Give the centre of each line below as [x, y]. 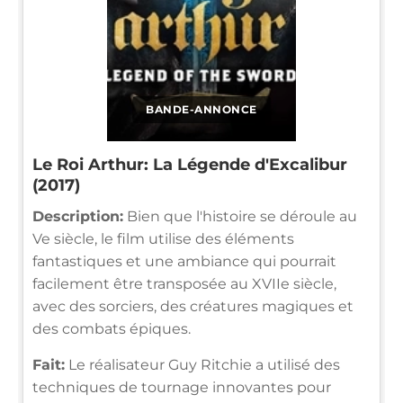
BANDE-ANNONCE [201, 109]
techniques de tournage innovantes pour [182, 387]
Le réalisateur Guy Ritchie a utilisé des [202, 364]
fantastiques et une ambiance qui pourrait [184, 261]
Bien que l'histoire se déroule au [240, 216]
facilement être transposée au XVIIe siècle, [184, 283]
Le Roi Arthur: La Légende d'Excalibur [190, 164]
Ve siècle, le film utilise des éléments [163, 238]
